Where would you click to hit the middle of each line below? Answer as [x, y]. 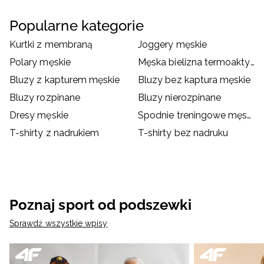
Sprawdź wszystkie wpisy [59, 224]
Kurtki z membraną [51, 45]
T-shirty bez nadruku [183, 133]
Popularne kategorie [77, 26]
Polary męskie [40, 62]
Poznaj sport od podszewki [100, 205]
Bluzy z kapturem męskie [65, 80]
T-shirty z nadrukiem [55, 133]
